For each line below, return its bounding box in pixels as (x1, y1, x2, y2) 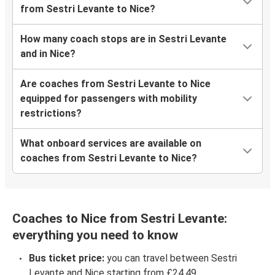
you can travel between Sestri (104, 252, 237, 265)
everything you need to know (12, 228, 178, 243)
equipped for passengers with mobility (20, 93, 197, 105)
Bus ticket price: (29, 252, 104, 265)
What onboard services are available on (20, 137, 201, 150)
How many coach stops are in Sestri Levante (20, 33, 227, 45)
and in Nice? (20, 48, 76, 60)
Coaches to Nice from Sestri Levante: (12, 211, 227, 227)
